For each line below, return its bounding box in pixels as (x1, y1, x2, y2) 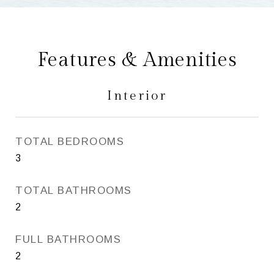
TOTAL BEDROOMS (15, 135, 124, 147)
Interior (107, 87, 167, 103)
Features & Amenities (37, 48, 237, 72)
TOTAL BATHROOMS (15, 184, 132, 196)
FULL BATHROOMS (15, 233, 121, 245)
